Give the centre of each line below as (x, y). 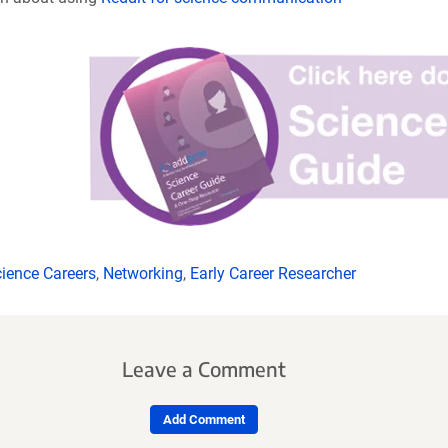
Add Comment (203, 420)
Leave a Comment (203, 369)
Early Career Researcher (272, 273)
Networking (142, 273)
